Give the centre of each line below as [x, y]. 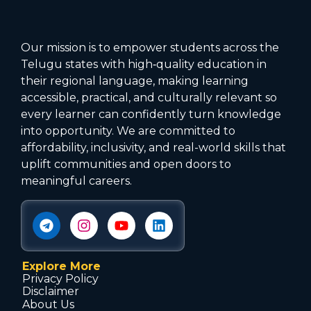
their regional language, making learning [135, 81]
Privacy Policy [60, 279]
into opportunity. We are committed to [128, 131]
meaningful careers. [76, 181]
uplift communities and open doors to [126, 165]
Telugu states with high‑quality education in [144, 65]
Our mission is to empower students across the [150, 48]
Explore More [61, 266]
